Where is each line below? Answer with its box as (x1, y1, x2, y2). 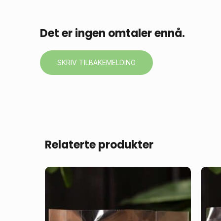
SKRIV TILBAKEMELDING (57, 58, 136, 67)
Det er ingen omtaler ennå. (39, 26, 185, 41)
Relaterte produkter (44, 137, 153, 153)
